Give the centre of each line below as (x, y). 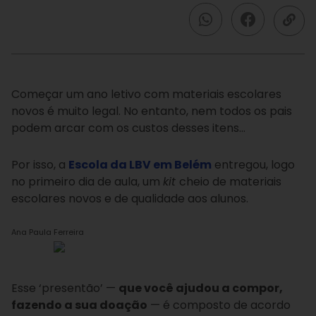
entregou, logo (253, 165)
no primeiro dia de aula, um (87, 182)
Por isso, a (40, 165)
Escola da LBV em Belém (140, 165)
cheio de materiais (230, 182)
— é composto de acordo (219, 305)
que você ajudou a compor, (201, 288)
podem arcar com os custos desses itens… (130, 128)
